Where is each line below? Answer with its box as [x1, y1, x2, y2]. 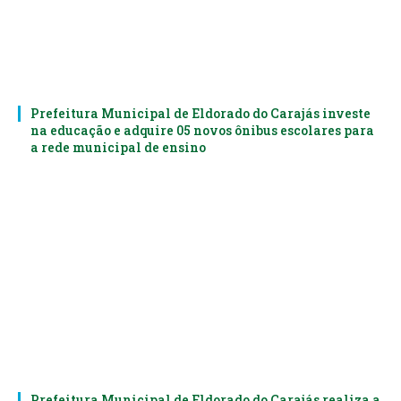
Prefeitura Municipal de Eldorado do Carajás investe [30, 104, 371, 122]
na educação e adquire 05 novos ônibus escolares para [30, 121, 374, 139]
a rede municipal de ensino [30, 138, 206, 156]
